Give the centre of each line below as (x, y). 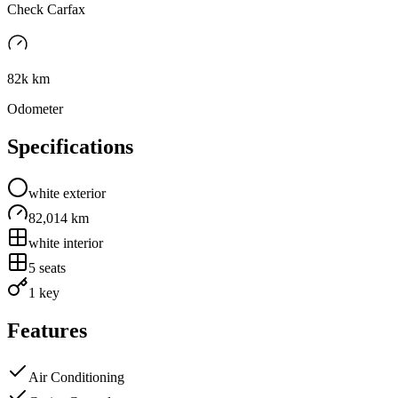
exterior (83, 194)
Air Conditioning (76, 377)
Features (47, 331)
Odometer (35, 109)
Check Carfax (46, 10)
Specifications (70, 147)
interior (81, 243)
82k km (28, 79)
